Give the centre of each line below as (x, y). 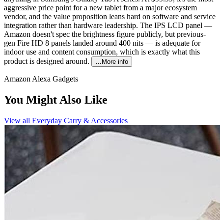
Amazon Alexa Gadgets (41, 79)
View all (18, 120)
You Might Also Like (56, 99)
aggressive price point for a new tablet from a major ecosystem (100, 7)
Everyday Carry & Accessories (80, 120)
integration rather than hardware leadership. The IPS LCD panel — (108, 25)
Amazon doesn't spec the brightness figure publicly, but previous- (105, 34)
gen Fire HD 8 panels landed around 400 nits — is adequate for (102, 43)
